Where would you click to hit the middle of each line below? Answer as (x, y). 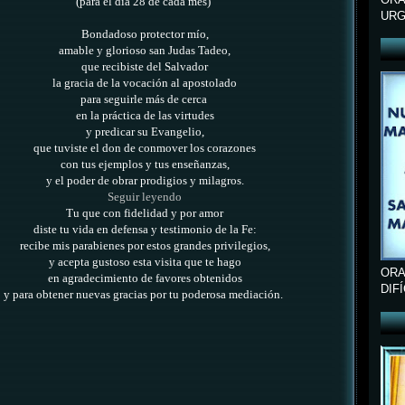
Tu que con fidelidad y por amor (145, 214)
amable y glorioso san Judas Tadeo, (145, 51)
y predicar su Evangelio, (145, 132)
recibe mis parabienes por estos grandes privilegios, (145, 246)
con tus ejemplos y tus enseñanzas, (145, 165)
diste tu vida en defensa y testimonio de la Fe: (145, 230)
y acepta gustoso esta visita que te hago (145, 263)
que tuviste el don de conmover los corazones (145, 149)
